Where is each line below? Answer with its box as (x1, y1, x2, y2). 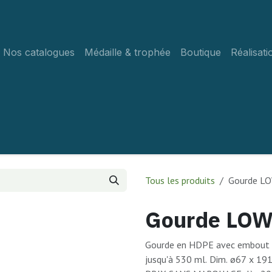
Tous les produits (145, 174, 215, 186)
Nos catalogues (3, 46, 75, 58)
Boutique (180, 46, 221, 58)
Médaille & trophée (84, 46, 171, 58)
